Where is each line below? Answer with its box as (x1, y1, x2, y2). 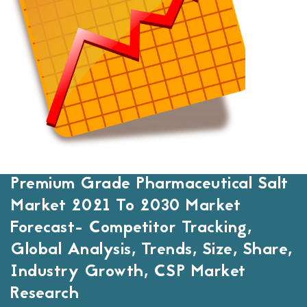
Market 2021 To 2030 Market (10, 194, 241, 220)
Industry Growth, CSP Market (10, 260, 246, 286)
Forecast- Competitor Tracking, (10, 216, 251, 242)
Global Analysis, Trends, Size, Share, (10, 238, 293, 264)
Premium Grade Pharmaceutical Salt (10, 172, 288, 198)
